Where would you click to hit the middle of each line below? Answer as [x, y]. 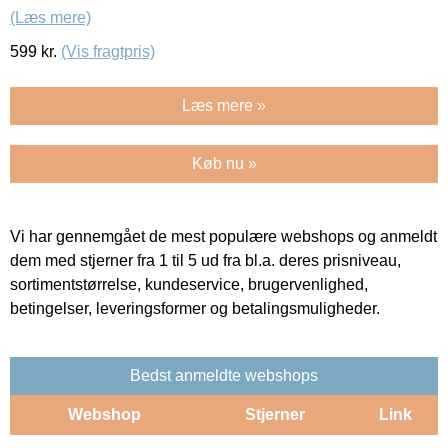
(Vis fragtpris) [108, 51]
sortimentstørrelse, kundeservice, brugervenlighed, [189, 284]
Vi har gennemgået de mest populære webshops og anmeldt [223, 236]
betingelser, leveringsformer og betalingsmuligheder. [195, 308]
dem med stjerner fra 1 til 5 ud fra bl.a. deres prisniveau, [205, 260]
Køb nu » [224, 163]
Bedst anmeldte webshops [224, 375]
